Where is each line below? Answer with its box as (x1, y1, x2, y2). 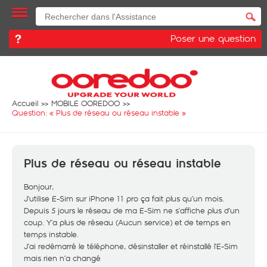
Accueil (12, 98, 38, 108)
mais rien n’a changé (24, 253, 101, 263)
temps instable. (24, 229, 79, 240)
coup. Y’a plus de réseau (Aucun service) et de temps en (24, 217, 231, 228)
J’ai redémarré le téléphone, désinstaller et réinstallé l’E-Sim (24, 241, 238, 252)
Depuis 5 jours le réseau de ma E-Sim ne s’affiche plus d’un (24, 205, 240, 216)
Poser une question (170, 31, 256, 45)
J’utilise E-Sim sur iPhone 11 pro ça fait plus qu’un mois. (24, 193, 224, 204)
